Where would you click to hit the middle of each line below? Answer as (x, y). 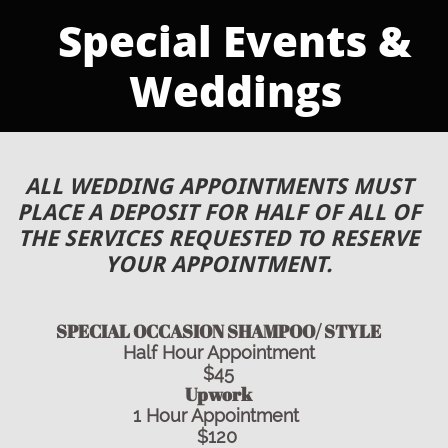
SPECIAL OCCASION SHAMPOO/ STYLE (218, 331)
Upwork (218, 394)
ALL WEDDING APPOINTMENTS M (198, 186)
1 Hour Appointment (218, 415)
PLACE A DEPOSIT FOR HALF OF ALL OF (218, 212)
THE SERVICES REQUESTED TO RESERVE (218, 238)
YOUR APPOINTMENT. (218, 264)
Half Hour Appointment (218, 352)
